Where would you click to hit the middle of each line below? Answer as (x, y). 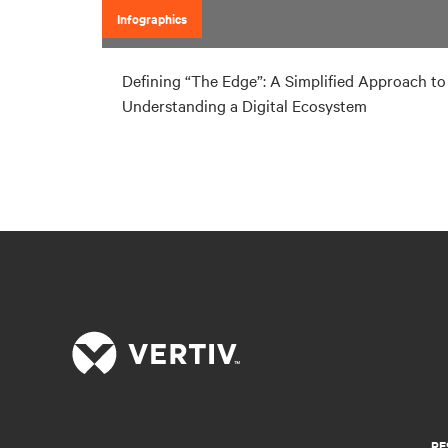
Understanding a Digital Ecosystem (244, 105)
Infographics (152, 19)
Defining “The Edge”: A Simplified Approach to (284, 80)
